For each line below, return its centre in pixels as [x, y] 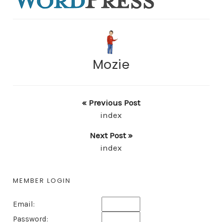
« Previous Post [111, 103]
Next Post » [111, 136]
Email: [24, 204]
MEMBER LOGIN [42, 181]
